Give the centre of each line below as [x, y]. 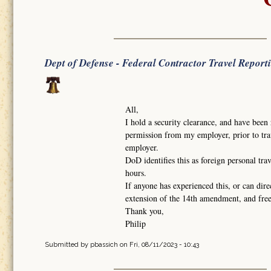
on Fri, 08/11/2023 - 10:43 [158, 244]
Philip [135, 223]
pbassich [104, 244]
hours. [135, 172]
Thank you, [144, 211]
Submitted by [67, 244]
